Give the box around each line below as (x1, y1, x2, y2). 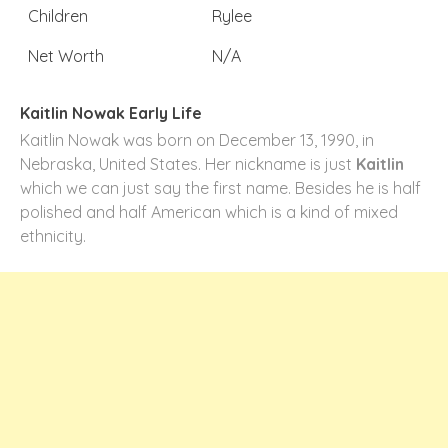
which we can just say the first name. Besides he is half (20, 178, 421, 198)
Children (28, 6, 88, 26)
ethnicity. (20, 226, 86, 246)
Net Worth (28, 46, 104, 66)
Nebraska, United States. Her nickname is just (20, 154, 356, 174)
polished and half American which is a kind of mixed (20, 202, 398, 222)
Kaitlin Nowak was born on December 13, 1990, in (20, 130, 374, 150)
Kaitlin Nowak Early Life (20, 103, 202, 123)
